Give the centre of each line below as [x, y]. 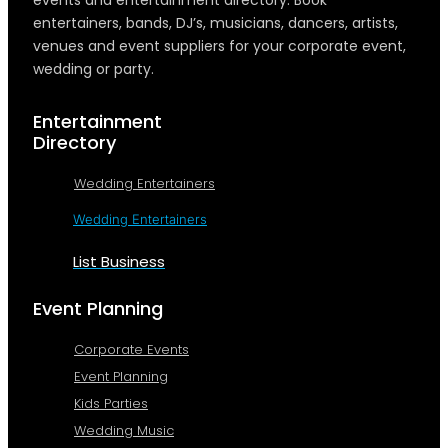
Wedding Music [124, 431]
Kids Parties [111, 404]
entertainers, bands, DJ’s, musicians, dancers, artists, [215, 22]
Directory [74, 142]
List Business [119, 262]
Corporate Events [131, 350]
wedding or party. [93, 68]
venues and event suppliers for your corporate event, [219, 45]
